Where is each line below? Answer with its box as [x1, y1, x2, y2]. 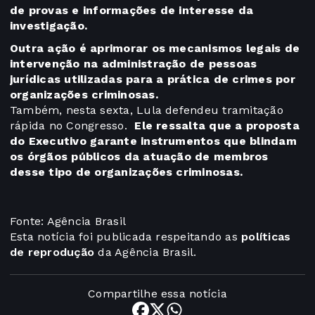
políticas [241, 230, 291, 244]
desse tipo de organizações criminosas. [10, 165, 247, 179]
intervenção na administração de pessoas [10, 57, 257, 71]
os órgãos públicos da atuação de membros [10, 150, 269, 164]
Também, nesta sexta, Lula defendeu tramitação [10, 103, 283, 117]
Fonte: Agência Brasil [10, 214, 127, 229]
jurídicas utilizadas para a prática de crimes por [10, 72, 295, 86]
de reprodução [10, 245, 95, 259]
